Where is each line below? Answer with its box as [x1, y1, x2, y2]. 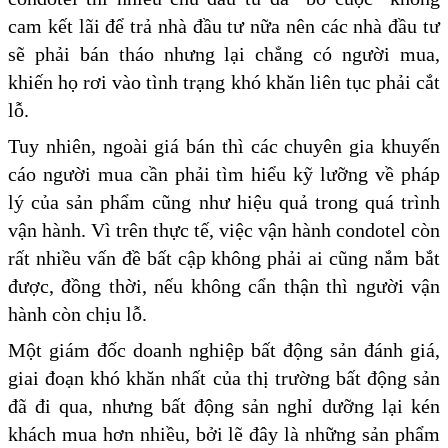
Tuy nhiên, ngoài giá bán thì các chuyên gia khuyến [8, 134, 440, 157]
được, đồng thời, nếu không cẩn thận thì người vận [8, 274, 440, 297]
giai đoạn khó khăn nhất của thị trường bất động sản [8, 366, 440, 389]
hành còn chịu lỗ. [8, 302, 147, 325]
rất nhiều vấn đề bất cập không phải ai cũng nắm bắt [8, 246, 440, 269]
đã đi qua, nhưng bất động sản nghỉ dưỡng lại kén [8, 394, 440, 417]
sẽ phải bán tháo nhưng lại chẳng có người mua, [8, 42, 440, 65]
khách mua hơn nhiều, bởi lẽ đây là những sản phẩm [8, 422, 440, 445]
